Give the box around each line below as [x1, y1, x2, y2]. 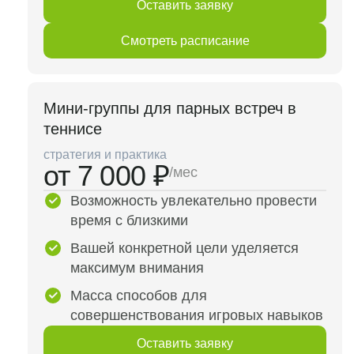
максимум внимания [70, 260, 204, 276]
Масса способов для [70, 288, 207, 303]
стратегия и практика [43, 148, 167, 161]
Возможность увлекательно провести [70, 193, 317, 209]
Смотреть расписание [120, 33, 250, 47]
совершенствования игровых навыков [70, 307, 323, 323]
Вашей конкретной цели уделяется [70, 240, 299, 256]
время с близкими [70, 213, 188, 228]
